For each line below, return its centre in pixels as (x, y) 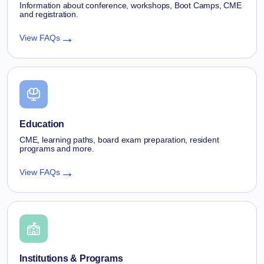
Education (42, 124)
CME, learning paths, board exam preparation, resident (119, 139)
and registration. (49, 14)
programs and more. (57, 148)
